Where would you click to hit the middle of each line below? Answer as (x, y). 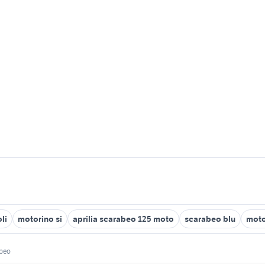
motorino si (40, 219)
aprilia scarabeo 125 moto (123, 219)
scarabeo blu (210, 219)
